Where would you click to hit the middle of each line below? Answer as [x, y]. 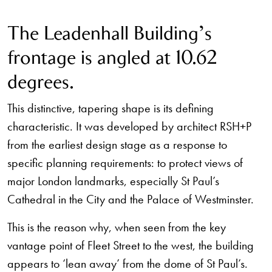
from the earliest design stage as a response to [117, 144]
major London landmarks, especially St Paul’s [113, 181]
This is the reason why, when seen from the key [117, 227]
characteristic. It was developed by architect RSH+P [129, 126]
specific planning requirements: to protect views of [125, 163]
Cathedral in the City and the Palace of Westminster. [131, 199]
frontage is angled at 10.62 [112, 58]
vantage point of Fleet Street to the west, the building [131, 245]
